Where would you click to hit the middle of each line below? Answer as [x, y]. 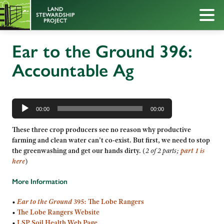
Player [21, 107]
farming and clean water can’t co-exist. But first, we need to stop [111, 140]
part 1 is [192, 150]
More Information [40, 181]
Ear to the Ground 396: [102, 51]
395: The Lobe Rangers [108, 202]
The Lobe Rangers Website [58, 212]
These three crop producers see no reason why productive [101, 129]
